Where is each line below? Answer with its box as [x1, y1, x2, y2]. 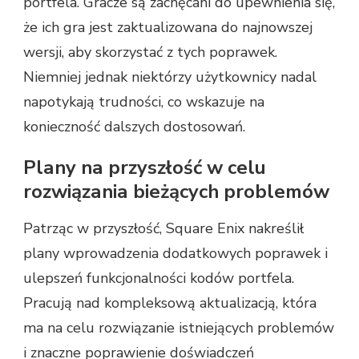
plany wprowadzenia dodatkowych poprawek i [23, 243, 328, 263]
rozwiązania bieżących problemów [23, 178, 329, 204]
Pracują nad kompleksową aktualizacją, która [23, 292, 317, 313]
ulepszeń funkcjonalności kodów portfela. [23, 268, 294, 288]
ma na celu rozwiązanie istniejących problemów [23, 317, 334, 337]
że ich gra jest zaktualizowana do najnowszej [23, 17, 313, 37]
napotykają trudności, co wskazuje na [23, 91, 264, 111]
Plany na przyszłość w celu [23, 154, 266, 180]
